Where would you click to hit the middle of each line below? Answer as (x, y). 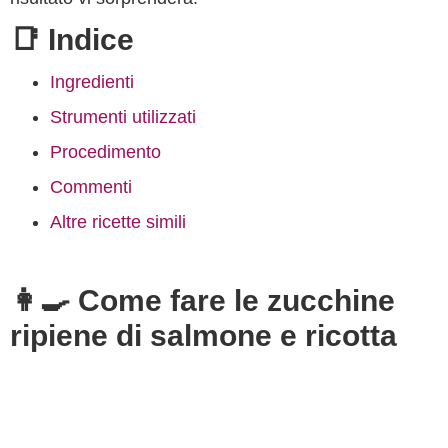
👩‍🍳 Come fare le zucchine (202, 300)
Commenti (91, 187)
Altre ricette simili (118, 222)
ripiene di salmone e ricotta (203, 335)
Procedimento (105, 152)
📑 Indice (72, 39)
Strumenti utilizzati (123, 117)
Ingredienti (92, 82)
